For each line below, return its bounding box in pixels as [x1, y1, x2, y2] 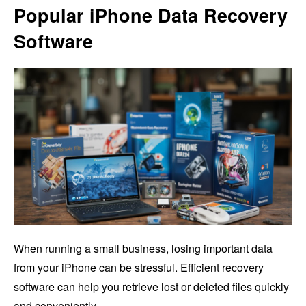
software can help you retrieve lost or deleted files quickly [14, 278, 289, 294]
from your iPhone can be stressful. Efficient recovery [14, 259, 264, 275]
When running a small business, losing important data [14, 240, 273, 256]
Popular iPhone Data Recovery [14, 2, 288, 29]
